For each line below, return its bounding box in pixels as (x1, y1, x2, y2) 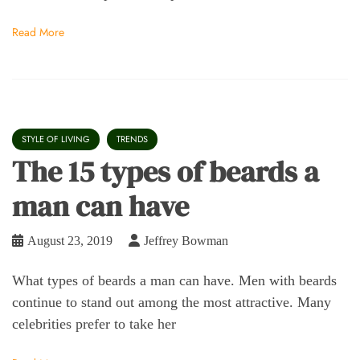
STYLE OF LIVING (22, 132, 90, 145)
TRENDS (117, 132, 148, 145)
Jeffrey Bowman (144, 233, 228, 247)
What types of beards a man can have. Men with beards (12, 272, 337, 288)
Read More (12, 23, 64, 40)
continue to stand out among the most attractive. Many (12, 293, 331, 310)
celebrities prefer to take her (12, 315, 176, 332)
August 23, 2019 (27, 233, 112, 247)
